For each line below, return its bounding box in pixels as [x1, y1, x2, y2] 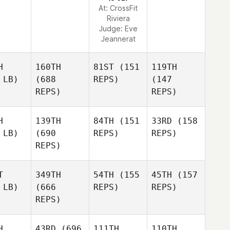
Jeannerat [101, 34, 136, 43]
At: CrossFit [99, 4, 138, 12]
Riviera [106, 14, 130, 23]
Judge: [99, 24, 125, 33]
